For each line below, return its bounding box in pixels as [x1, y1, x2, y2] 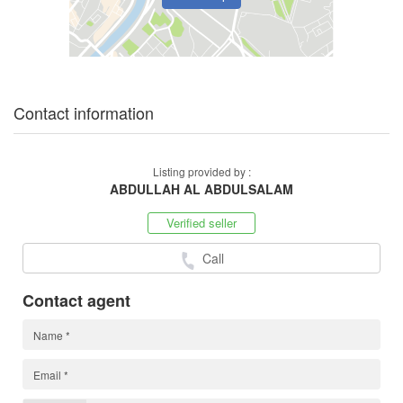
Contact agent [22, 289, 130, 313]
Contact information [13, 101, 154, 125]
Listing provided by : [152, 164, 251, 180]
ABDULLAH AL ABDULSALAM [110, 180, 293, 199]
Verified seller [166, 214, 237, 232]
